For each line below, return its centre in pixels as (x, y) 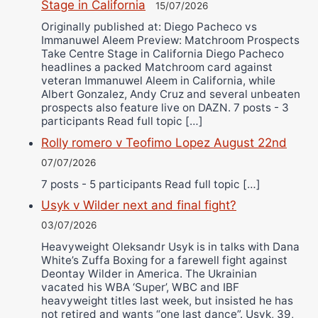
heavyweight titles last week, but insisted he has (167, 300)
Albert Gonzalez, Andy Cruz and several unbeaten (171, 94)
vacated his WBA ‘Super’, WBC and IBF (140, 287)
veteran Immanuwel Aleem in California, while (158, 81)
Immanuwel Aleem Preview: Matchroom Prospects (170, 40)
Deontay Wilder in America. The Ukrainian (149, 273)
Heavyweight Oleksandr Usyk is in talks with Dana (170, 246)
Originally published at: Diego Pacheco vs (149, 27)
